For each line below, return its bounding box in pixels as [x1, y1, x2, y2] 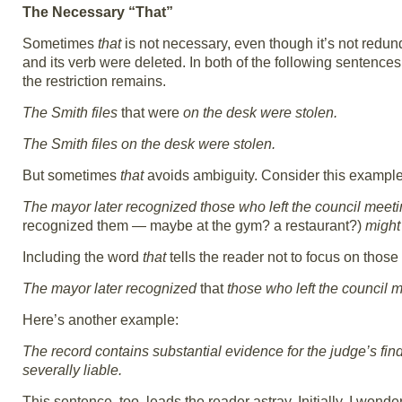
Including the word [22, 249, 143, 266]
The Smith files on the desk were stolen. [22, 136, 275, 153]
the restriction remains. [22, 74, 166, 90]
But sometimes [22, 168, 120, 184]
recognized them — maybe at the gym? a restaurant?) [22, 218, 365, 234]
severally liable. [22, 363, 122, 379]
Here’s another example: [22, 312, 179, 328]
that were [118, 105, 183, 121]
